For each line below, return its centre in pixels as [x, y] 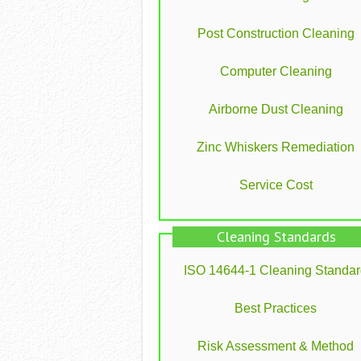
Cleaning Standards [276, 236]
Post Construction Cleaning [276, 33]
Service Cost [276, 185]
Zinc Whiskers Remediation [276, 147]
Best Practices [276, 308]
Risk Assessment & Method [276, 346]
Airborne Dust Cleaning [276, 109]
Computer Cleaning [276, 71]
